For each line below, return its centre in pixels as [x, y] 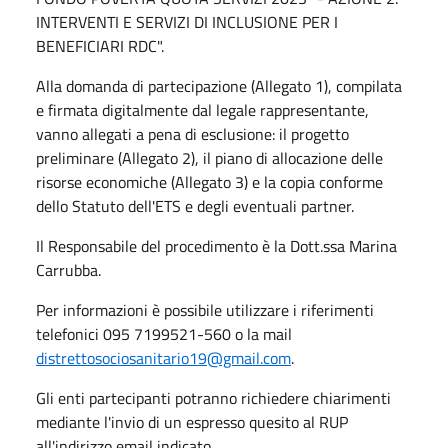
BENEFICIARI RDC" [98, 45]
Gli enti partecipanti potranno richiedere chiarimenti [213, 397]
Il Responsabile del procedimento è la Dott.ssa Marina [216, 245]
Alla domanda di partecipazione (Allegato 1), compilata [219, 85]
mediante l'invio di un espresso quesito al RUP [192, 421]
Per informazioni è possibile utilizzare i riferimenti [205, 309]
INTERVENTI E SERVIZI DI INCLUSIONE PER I [187, 21]
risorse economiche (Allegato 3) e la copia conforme [209, 181]
